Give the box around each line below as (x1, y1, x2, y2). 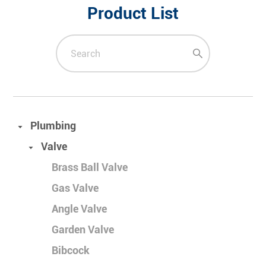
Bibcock (52, 244, 90, 257)
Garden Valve (52, 223, 115, 236)
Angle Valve (52, 202, 107, 216)
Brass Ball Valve (52, 161, 128, 174)
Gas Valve (52, 182, 99, 195)
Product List (87, 4, 179, 24)
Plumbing (30, 119, 77, 132)
